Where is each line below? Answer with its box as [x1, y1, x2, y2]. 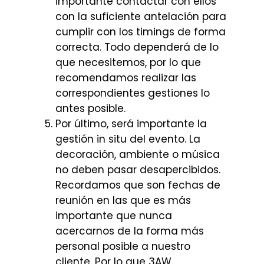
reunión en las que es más [55, 193, 191, 207]
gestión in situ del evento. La [55, 131, 200, 146]
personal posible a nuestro [55, 239, 190, 253]
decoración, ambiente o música [55, 147, 220, 161]
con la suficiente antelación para [55, 9, 226, 24]
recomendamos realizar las [55, 70, 196, 85]
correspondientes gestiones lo [55, 85, 210, 100]
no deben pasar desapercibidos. [55, 162, 220, 177]
